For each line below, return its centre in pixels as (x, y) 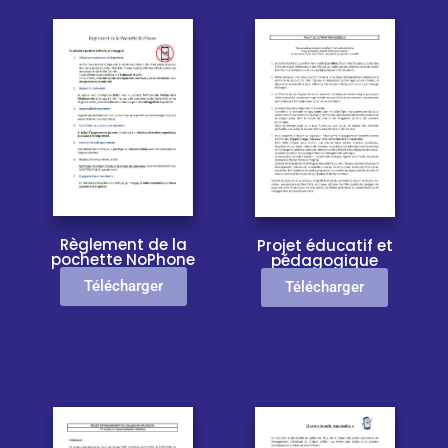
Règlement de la (123, 245)
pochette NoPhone (123, 260)
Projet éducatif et (324, 246)
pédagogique (325, 261)
